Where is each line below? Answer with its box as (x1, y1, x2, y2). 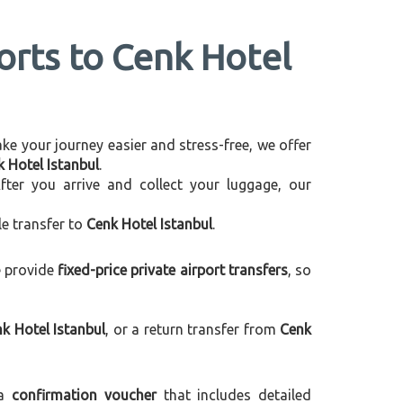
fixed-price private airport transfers (58, 262, 288, 278)
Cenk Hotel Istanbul (86, 216, 212, 232)
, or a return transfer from (105, 321, 281, 337)
